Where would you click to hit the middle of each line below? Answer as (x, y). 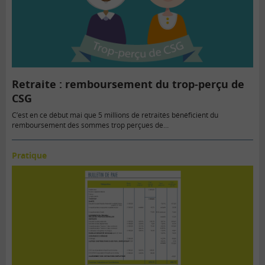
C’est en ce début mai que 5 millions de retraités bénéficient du (115, 115)
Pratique (29, 155)
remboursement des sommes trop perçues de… (90, 125)
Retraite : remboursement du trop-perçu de (128, 84)
